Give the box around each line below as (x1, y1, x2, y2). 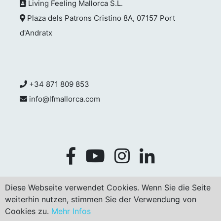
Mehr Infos (51, 206, 91, 216)
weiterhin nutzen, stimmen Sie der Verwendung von (5, 194, 196, 204)
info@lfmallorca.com (27, 94, 100, 104)
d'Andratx (20, 28, 52, 37)
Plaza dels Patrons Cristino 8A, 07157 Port (25, 13, 175, 23)
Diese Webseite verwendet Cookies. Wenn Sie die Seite (5, 183, 211, 192)
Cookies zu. (5, 206, 51, 216)
